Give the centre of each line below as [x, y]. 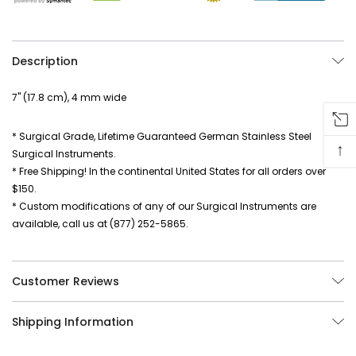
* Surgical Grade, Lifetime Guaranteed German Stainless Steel [162, 136]
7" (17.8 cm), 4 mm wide [69, 97]
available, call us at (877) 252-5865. [100, 223]
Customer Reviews [66, 281]
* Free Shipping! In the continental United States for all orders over [169, 171]
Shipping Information [73, 321]
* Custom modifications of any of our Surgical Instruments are [164, 206]
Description [45, 61]
